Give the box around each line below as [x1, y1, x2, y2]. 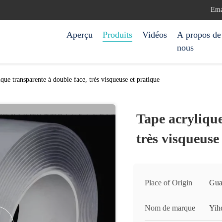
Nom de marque [145, 204, 195, 212]
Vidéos [142, 30, 167, 40]
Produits [103, 30, 132, 40]
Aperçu [66, 30, 93, 40]
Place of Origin [145, 178, 192, 187]
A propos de [177, 30, 221, 40]
